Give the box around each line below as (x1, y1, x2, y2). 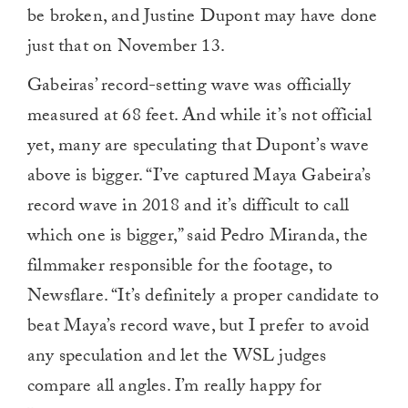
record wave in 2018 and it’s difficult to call (27, 192, 350, 224)
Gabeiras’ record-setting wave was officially (27, 72, 351, 104)
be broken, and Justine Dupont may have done (27, 3, 378, 35)
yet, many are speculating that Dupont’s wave (27, 132, 369, 164)
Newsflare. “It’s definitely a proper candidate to (27, 282, 379, 314)
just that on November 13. (27, 33, 225, 65)
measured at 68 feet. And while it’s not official (27, 102, 372, 134)
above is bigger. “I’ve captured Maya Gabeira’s (27, 162, 372, 194)
